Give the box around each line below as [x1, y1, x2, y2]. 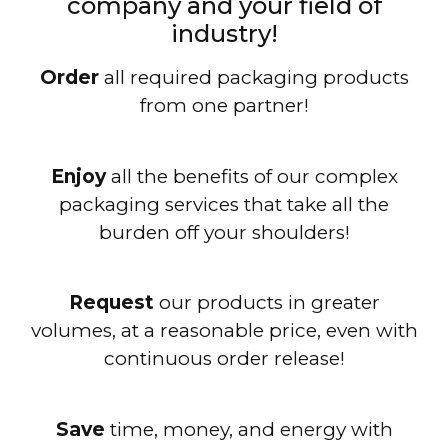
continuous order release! [103, 347, 345, 371]
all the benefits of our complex [105, 164, 398, 188]
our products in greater [153, 291, 380, 315]
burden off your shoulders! [98, 220, 350, 244]
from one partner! [139, 94, 309, 118]
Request [68, 291, 154, 315]
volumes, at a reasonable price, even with [30, 319, 418, 343]
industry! [170, 19, 278, 49]
